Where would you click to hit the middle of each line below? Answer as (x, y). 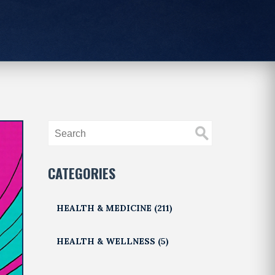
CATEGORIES (82, 173)
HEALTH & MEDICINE (106, 208)
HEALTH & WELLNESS (107, 241)
